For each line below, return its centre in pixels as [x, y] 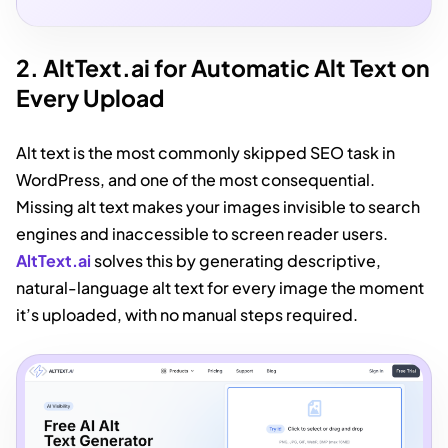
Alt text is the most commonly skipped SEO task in [205, 152]
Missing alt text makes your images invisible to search [218, 206]
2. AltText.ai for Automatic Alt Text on [223, 67]
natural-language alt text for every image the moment [220, 287]
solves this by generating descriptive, [236, 260]
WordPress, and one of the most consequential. [195, 179]
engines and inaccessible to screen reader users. [202, 233]
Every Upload [90, 97]
